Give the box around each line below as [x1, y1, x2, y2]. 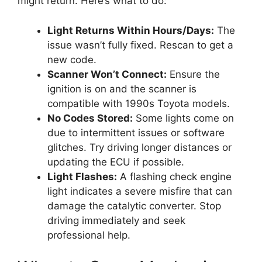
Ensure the [167, 68, 220, 80]
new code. [47, 53, 96, 65]
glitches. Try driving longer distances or [47, 141, 232, 153]
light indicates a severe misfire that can [47, 185, 232, 197]
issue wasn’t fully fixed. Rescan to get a [47, 39, 233, 51]
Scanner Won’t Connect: [47, 68, 167, 80]
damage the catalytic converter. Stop [47, 199, 221, 212]
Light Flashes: [47, 170, 117, 182]
